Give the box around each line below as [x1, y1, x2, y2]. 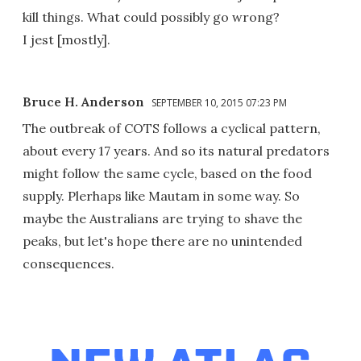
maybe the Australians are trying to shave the [23, 210, 302, 226]
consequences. [23, 255, 114, 272]
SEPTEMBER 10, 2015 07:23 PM [151, 95, 287, 110]
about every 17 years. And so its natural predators [23, 142, 330, 159]
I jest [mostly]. [23, 31, 110, 48]
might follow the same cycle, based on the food [23, 164, 312, 181]
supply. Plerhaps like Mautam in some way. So [23, 187, 300, 204]
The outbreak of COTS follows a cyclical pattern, [23, 119, 321, 136]
